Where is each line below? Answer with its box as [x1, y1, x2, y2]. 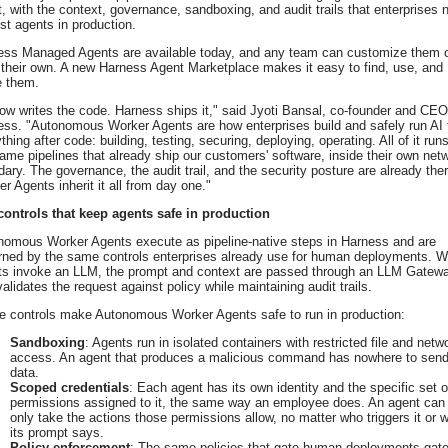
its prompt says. [10, 425, 104, 441]
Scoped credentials [10, 380, 129, 396]
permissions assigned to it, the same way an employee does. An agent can [10, 395, 445, 411]
